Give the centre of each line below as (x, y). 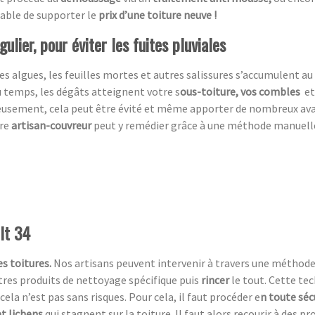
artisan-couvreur (51, 125)
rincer (216, 279)
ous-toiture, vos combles (241, 91)
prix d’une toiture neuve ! (157, 14)
